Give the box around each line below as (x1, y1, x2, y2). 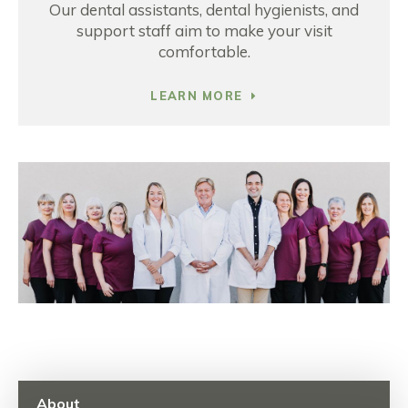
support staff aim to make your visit (76, 20, 332, 40)
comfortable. (158, 41, 250, 61)
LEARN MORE (150, 88, 243, 104)
